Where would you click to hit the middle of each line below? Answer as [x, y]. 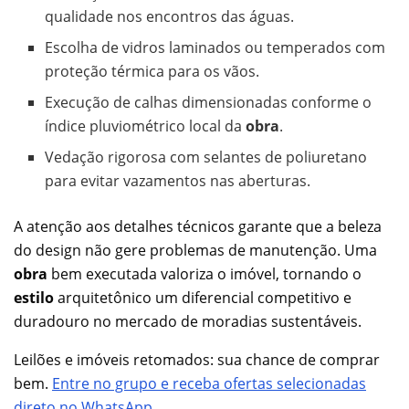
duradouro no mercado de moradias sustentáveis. [188, 321]
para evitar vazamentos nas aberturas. [178, 180]
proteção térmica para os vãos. [152, 71]
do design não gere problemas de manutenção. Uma [195, 250]
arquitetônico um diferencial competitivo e [203, 297]
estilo [34, 297]
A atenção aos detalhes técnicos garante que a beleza [198, 226]
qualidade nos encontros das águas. [170, 16]
